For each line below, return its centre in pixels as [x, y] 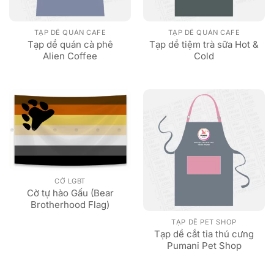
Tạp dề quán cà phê [70, 44]
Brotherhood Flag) [70, 205]
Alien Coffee [70, 56]
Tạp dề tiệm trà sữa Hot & [204, 44]
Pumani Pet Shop [204, 246]
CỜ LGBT [70, 181]
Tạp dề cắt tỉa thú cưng [204, 234]
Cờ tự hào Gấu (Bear [70, 193]
